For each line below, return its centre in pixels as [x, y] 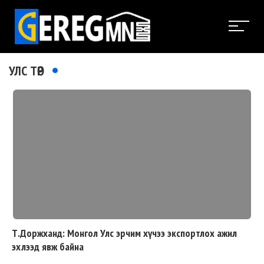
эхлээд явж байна [48, 246]
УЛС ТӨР [26, 70]
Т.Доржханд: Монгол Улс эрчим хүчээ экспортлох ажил [124, 233]
